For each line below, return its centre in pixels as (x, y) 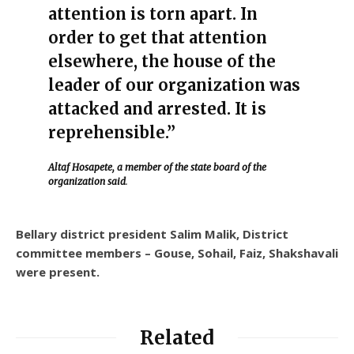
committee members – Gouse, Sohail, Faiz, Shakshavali (177, 252)
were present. (58, 271)
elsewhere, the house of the (162, 61)
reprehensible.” (111, 132)
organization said (87, 181)
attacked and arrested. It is (157, 108)
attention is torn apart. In (153, 13)
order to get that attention (157, 37)
